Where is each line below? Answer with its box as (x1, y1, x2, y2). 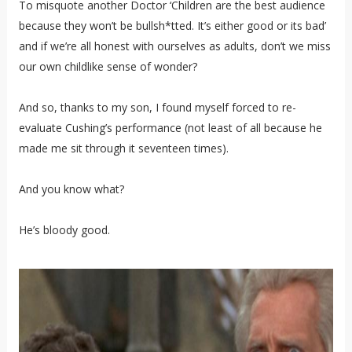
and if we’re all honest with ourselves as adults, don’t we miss (18, 38, 331, 53)
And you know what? (18, 181, 124, 196)
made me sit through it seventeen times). (18, 140, 229, 156)
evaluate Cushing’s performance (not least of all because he (18, 119, 322, 135)
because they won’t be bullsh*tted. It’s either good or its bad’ (18, 17, 326, 33)
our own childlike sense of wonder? (18, 58, 197, 74)
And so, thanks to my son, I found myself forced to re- (18, 99, 296, 115)
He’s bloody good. (18, 222, 110, 237)
